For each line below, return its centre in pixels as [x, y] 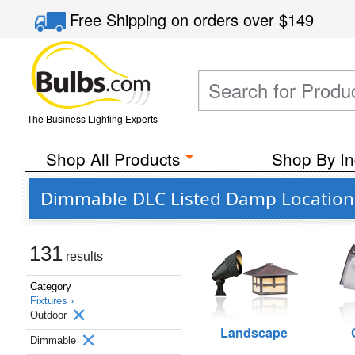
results [83, 256]
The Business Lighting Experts [92, 118]
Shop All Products [113, 158]
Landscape [254, 332]
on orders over [225, 19]
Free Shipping [121, 19]
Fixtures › [52, 301]
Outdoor [50, 315]
